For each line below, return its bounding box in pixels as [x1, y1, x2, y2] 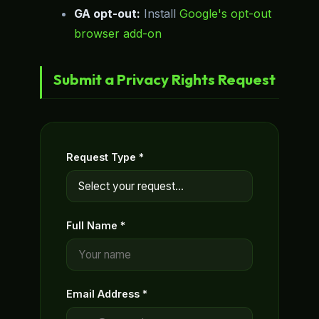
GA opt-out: [74, 6, 140, 21]
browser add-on [74, 26, 162, 41]
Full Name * [66, 219, 125, 231]
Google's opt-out [179, 6, 271, 21]
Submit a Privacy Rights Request [53, 69, 276, 88]
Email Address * [66, 287, 147, 300]
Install [140, 6, 179, 21]
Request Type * [66, 150, 144, 163]
